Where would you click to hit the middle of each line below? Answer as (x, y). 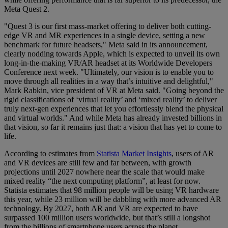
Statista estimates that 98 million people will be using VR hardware (111, 190)
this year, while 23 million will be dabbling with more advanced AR (113, 199)
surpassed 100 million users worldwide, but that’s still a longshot (107, 218)
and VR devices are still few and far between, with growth (98, 163)
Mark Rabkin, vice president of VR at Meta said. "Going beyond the (114, 91)
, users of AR (193, 154)
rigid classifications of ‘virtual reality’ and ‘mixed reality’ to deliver (110, 100)
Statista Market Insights (134, 154)
